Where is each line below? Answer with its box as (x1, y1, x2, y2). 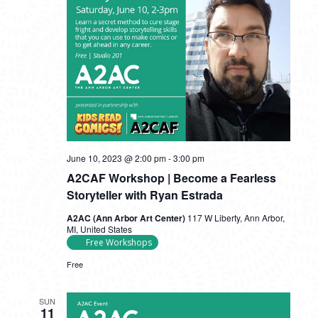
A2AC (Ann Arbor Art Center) (66, 212, 187, 224)
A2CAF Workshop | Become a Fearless (66, 170, 276, 186)
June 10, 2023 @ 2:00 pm (66, 152, 166, 164)
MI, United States (66, 223, 132, 235)
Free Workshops (85, 236, 152, 248)
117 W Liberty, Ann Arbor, (187, 212, 285, 224)
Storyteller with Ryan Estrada (66, 187, 223, 203)
